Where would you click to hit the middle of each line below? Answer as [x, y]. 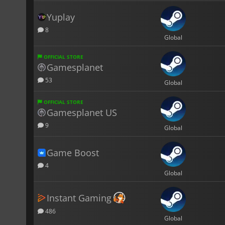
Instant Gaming [79, 198]
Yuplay [61, 17]
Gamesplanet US [82, 112]
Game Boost [73, 152]
